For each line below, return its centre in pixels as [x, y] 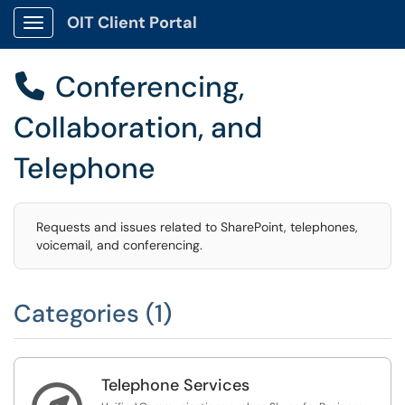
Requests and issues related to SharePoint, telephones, [197, 227]
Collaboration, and [138, 127]
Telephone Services [175, 385]
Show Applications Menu [104, 37]
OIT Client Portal [132, 23]
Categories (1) [93, 313]
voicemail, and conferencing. [119, 245]
